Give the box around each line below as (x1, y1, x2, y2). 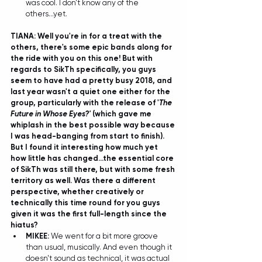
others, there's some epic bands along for (11, 43, 174, 51)
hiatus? (11, 220, 38, 229)
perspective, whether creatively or (11, 187, 146, 196)
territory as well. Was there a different (11, 176, 157, 185)
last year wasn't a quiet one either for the (11, 87, 172, 96)
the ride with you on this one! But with (11, 54, 154, 63)
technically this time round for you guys (11, 198, 162, 207)
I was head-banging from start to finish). (11, 132, 166, 140)
